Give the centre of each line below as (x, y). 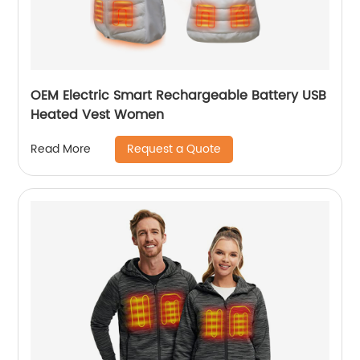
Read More (61, 149)
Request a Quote (174, 149)
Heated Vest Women (98, 115)
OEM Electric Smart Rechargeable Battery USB (179, 95)
